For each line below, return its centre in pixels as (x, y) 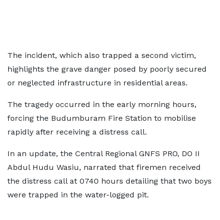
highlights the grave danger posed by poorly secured (107, 69)
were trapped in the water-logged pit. (78, 195)
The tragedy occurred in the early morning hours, (102, 104)
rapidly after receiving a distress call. (77, 132)
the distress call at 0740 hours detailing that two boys (110, 181)
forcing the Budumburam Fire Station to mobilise (102, 118)
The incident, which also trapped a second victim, (102, 55)
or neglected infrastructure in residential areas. (97, 83)
